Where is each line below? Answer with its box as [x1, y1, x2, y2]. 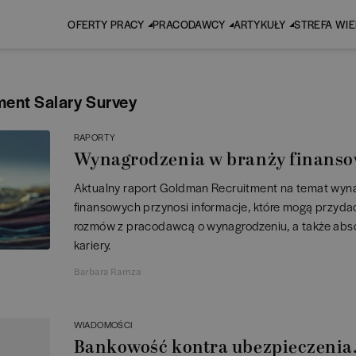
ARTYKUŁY [233, 17, 286, 32]
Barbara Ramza [73, 264, 141, 278]
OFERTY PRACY [68, 17, 144, 32]
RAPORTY [73, 130, 116, 143]
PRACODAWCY [152, 17, 225, 32]
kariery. [73, 236, 111, 253]
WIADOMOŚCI [73, 318, 133, 331]
